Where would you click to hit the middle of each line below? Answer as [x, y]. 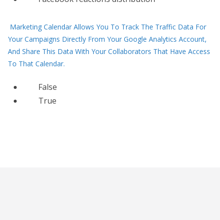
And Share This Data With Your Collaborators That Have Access [109, 51]
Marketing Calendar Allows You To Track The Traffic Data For [108, 27]
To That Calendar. [36, 64]
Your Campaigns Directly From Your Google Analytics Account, [107, 39]
